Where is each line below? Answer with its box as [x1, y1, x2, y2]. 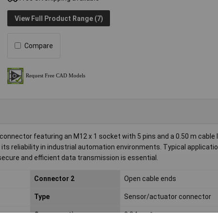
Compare [24, 41, 54, 50]
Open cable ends [124, 175, 176, 183]
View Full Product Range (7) [14, 14, 103, 22]
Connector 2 [34, 175, 74, 183]
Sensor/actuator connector [124, 193, 211, 201]
